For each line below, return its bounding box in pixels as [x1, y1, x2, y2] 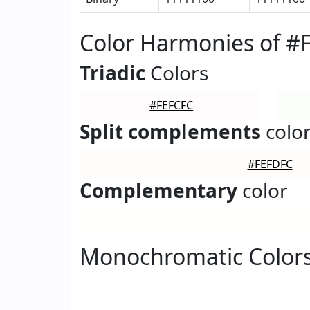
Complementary [80, 177, 237, 203]
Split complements [80, 118, 261, 145]
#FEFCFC [149, 98, 194, 113]
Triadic [80, 60, 145, 86]
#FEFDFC [247, 156, 293, 172]
